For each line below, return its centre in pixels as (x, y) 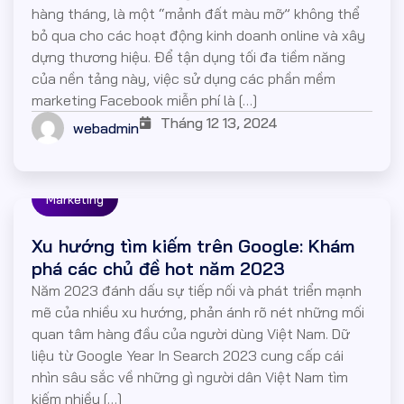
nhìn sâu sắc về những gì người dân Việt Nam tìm (190, 377)
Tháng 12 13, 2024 (219, 123)
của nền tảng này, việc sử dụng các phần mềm (184, 79)
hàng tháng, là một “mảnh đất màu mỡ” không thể (196, 14)
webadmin (106, 129)
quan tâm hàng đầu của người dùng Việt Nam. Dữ (191, 334)
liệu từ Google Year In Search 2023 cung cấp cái (188, 356)
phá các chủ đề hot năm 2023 (158, 269)
